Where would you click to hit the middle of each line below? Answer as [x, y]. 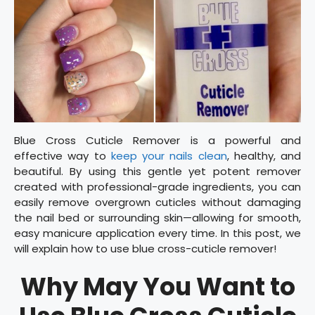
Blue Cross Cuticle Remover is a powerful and [157, 140]
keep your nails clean [169, 155]
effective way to [63, 155]
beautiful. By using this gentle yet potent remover [157, 171]
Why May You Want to [157, 287]
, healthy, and [264, 155]
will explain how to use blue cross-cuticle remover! [145, 248]
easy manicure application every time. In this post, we [157, 233]
